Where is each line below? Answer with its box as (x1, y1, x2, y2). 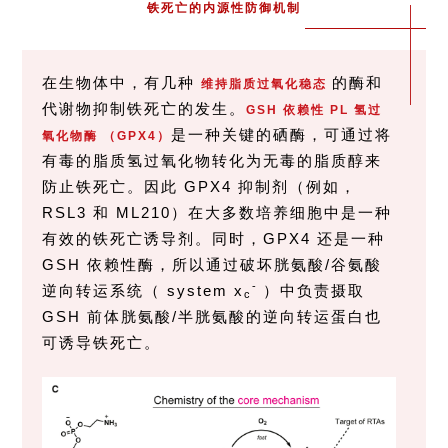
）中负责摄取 (263, 281, 366, 299)
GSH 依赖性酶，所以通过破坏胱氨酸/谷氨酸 (42, 255, 383, 273)
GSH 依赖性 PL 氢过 (246, 102, 383, 117)
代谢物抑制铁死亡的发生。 (42, 99, 247, 117)
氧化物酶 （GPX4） (42, 128, 172, 143)
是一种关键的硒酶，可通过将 (171, 125, 393, 143)
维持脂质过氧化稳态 (201, 76, 333, 91)
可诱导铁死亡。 (42, 333, 162, 351)
